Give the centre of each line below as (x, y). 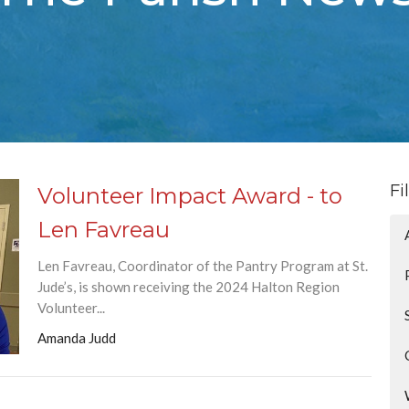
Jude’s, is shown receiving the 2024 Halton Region (188, 287)
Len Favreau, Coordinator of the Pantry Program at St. (202, 266)
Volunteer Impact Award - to (189, 196)
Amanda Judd (76, 338)
